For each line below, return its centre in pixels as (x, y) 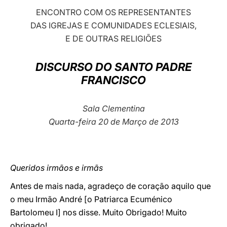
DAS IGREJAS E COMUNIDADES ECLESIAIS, (113, 25)
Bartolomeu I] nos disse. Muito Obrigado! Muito (99, 212)
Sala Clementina (113, 108)
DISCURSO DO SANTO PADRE (113, 67)
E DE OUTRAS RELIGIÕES (113, 39)
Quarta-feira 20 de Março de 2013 (113, 122)
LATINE (174, 17)
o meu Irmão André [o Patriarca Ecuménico (91, 199)
